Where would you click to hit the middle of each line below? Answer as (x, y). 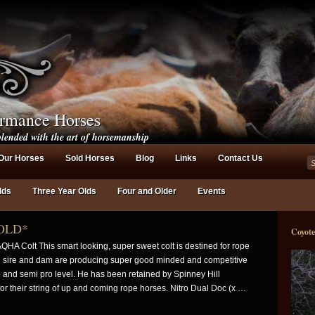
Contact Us (240, 158)
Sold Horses (90, 158)
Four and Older (147, 191)
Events (212, 191)
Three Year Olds (64, 191)
